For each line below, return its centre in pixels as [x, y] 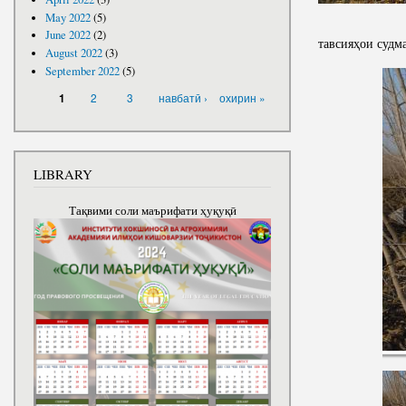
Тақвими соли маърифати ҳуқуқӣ [152, 211]
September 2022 [82, 71]
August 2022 [73, 53]
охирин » [242, 97]
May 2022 [68, 17]
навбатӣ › [183, 97]
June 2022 [68, 35]
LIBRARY [63, 174]
